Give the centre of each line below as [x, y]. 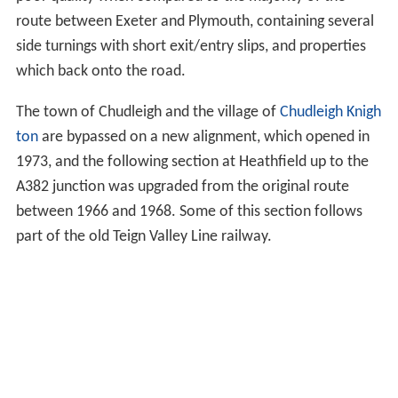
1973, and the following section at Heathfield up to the [192, 162]
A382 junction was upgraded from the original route [182, 187]
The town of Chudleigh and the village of [147, 112]
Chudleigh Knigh [330, 112]
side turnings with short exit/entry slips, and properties [191, 46]
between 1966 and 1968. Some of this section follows [189, 211]
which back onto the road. [100, 71]
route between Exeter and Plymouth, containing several [195, 21]
